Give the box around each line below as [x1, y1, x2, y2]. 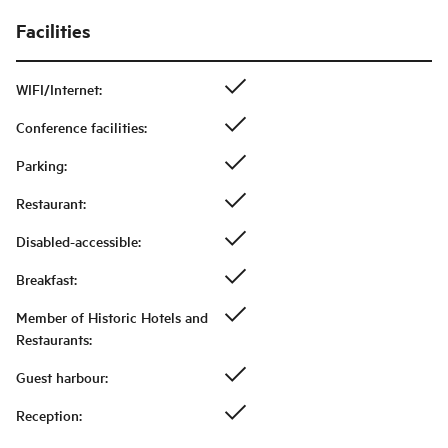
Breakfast [16, 269, 74, 290]
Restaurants [16, 329, 89, 350]
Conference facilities [16, 117, 144, 138]
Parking [16, 155, 64, 176]
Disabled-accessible [16, 231, 138, 252]
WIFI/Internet [16, 79, 99, 100]
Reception [16, 405, 79, 426]
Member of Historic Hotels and [16, 307, 208, 328]
